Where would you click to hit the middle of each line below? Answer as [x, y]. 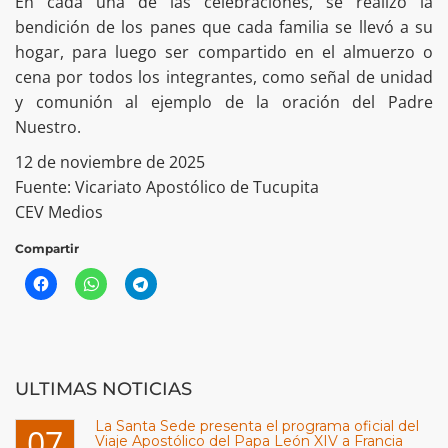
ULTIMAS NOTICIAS [103, 388]
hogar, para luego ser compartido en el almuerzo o [224, 51]
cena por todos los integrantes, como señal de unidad [224, 76]
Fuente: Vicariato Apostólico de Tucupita [167, 186]
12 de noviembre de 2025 [110, 161]
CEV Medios [59, 211]
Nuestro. [48, 126]
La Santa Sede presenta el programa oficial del [257, 425]
